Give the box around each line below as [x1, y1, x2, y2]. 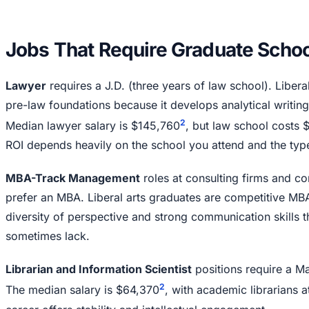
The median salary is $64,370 [6, 283, 159, 297]
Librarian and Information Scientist [6, 262, 192, 277]
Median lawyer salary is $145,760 [6, 119, 180, 133]
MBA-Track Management [6, 171, 140, 186]
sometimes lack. [6, 229, 90, 243]
